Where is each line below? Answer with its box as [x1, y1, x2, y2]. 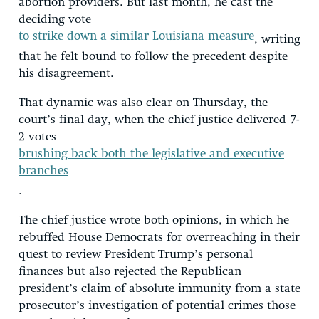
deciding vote [19, 13, 95, 26]
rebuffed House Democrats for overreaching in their [19, 231, 300, 244]
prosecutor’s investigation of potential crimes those [19, 299, 296, 312]
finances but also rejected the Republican [19, 265, 241, 278]
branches [19, 164, 68, 177]
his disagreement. [19, 67, 114, 80]
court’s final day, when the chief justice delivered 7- [19, 113, 300, 126]
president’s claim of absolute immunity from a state [19, 282, 300, 295]
